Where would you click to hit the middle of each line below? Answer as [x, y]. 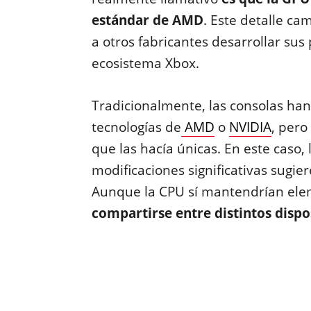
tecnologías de [136, 127]
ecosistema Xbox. [145, 63]
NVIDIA [250, 127]
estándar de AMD [147, 20]
